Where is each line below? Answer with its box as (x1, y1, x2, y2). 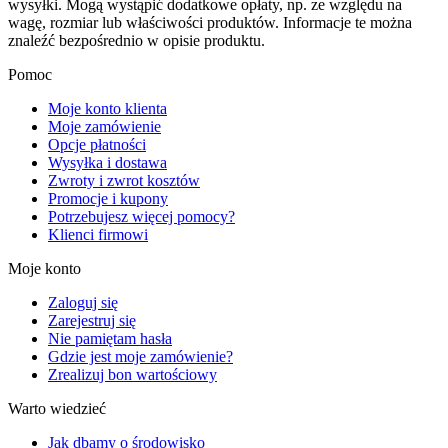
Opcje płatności (48, 135, 146, 153)
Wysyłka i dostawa (48, 153, 167, 171)
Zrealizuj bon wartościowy (48, 365, 217, 383)
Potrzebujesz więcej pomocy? (48, 207, 235, 225)
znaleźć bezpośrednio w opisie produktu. (8, 31, 265, 49)
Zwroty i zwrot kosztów (48, 171, 200, 189)
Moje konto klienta (48, 99, 167, 117)
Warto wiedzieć (8, 399, 106, 417)
